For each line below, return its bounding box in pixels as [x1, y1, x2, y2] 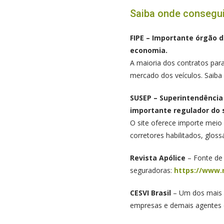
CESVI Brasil [129, 188, 171, 197]
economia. [129, 45, 167, 55]
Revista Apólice [129, 153, 185, 162]
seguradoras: [129, 165, 174, 175]
